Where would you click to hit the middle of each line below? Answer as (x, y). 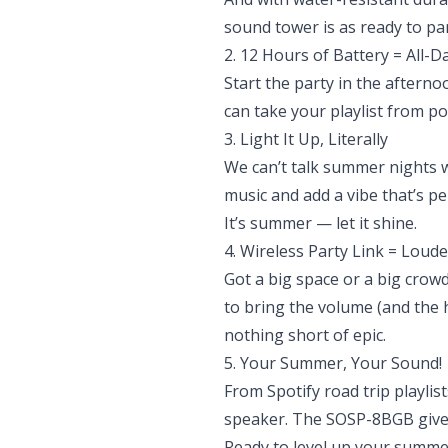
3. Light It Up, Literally (306, 139)
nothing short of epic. (305, 335)
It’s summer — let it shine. (320, 223)
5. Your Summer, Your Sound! (333, 363)
